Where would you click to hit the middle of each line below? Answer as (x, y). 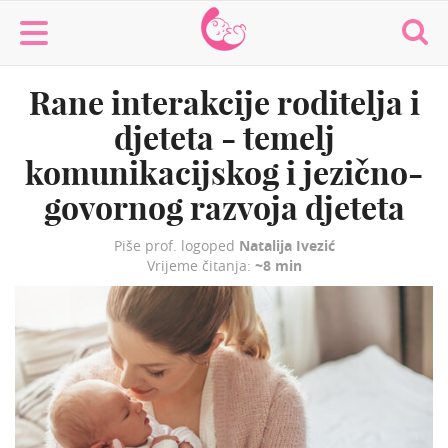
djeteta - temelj (224, 138)
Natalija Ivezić (286, 245)
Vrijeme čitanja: (200, 265)
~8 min (278, 265)
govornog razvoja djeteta (224, 208)
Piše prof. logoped (176, 245)
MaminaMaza (255, 17)
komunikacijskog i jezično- (224, 173)
